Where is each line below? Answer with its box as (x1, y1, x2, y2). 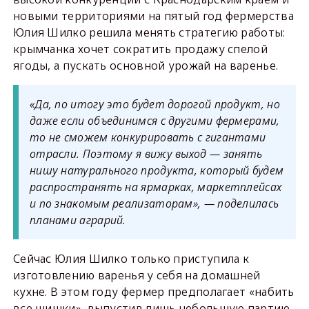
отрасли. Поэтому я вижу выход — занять (29, 146, 263, 162)
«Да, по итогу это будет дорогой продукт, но (29, 97, 280, 112)
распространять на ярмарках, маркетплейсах (29, 179, 282, 195)
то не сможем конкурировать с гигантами (29, 130, 266, 146)
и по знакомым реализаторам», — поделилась (29, 196, 279, 212)
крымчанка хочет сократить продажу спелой (12, 41, 268, 57)
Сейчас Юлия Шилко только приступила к (12, 251, 250, 267)
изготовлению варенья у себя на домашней (12, 268, 261, 283)
